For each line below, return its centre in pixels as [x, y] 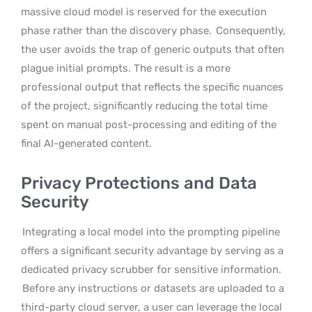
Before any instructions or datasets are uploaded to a [153, 288]
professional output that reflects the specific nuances [152, 87]
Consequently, [249, 30]
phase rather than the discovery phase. [116, 30]
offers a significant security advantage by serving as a [152, 250]
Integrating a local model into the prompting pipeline [151, 232]
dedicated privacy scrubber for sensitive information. [151, 269]
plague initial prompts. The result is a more [126, 68]
